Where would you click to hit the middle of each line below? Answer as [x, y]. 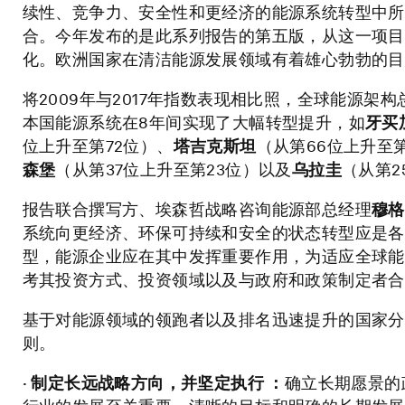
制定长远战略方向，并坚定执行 [148, 382]
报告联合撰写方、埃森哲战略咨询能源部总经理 [197, 209]
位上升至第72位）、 [98, 146]
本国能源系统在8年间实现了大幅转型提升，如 [194, 122]
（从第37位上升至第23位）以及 [174, 169]
